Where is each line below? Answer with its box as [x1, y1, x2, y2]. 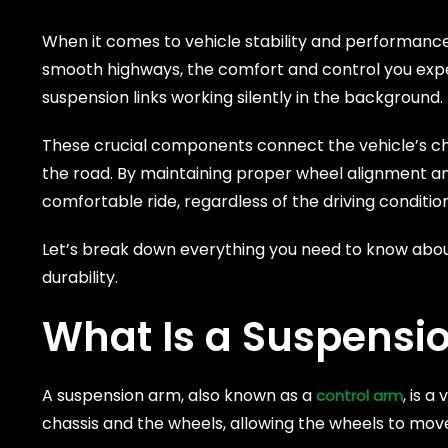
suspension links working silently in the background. [42, 86, 443, 110]
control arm [316, 385, 403, 407]
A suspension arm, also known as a [42, 384, 316, 408]
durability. [42, 266, 118, 290]
